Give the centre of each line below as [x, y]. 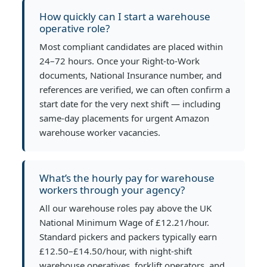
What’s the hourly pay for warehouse [127, 178]
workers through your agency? [112, 190]
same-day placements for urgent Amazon [124, 118]
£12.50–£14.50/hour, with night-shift [116, 251]
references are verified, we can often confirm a [135, 89]
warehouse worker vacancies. [100, 132]
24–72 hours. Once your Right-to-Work [119, 60]
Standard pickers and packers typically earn [128, 236]
